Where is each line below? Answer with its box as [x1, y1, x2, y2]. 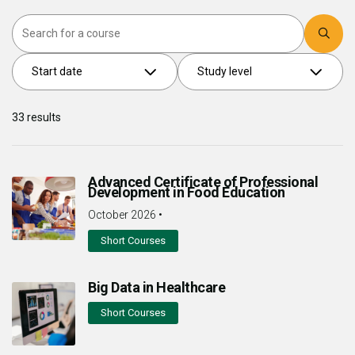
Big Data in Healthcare [88, 278, 225, 296]
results [25, 110, 61, 124]
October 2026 [88, 208, 156, 221]
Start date [32, 64, 82, 78]
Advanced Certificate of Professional [88, 173, 318, 190]
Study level [197, 64, 252, 78]
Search [304, 14, 341, 28]
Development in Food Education [88, 183, 285, 200]
